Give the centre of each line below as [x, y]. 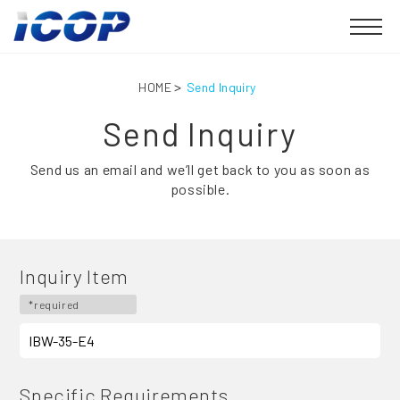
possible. [200, 189]
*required [54, 304]
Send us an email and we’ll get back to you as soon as [200, 169]
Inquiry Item [74, 276]
